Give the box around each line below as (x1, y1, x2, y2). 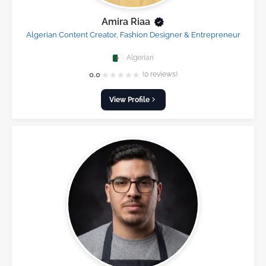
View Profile (109, 94, 150, 104)
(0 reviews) (142, 70, 178, 79)
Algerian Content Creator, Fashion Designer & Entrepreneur (26, 30, 240, 40)
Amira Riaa (101, 16, 150, 28)
